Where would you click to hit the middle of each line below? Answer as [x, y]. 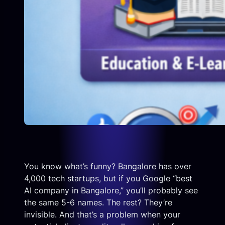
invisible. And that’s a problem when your [102, 214]
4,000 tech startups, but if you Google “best [108, 178]
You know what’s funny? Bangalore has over [108, 166]
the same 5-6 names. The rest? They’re [98, 202]
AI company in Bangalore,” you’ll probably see [111, 190]
